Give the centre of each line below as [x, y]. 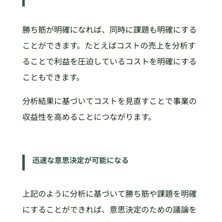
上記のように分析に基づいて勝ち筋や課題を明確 [109, 194]
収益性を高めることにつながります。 [89, 117]
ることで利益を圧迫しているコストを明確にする [109, 61]
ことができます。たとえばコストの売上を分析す [109, 45]
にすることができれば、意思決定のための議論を [109, 209]
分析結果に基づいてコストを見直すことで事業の [109, 101]
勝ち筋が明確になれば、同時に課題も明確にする [109, 29]
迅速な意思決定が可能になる [80, 160]
